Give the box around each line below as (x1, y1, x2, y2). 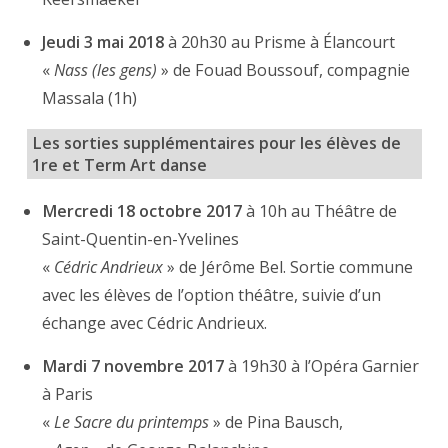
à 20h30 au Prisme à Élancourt (164, 30, 396, 53)
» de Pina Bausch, (209, 411, 344, 434)
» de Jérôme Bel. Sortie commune (163, 256, 414, 279)
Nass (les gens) (54, 58, 158, 81)
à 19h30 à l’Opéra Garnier (224, 355, 420, 378)
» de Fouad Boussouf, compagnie (157, 58, 411, 81)
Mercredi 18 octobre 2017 (42, 200, 243, 223)
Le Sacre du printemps (54, 411, 210, 434)
